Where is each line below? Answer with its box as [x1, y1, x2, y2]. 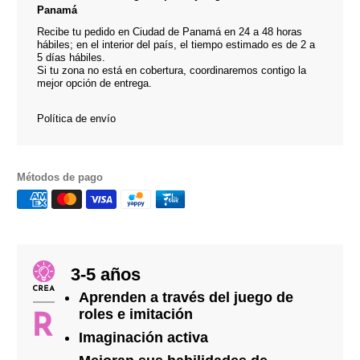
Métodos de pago [17, 171, 104, 184]
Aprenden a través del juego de [79, 289, 294, 306]
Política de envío [37, 112, 117, 125]
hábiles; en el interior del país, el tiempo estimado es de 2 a [37, 39, 316, 51]
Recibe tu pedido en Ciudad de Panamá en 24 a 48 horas [37, 26, 303, 39]
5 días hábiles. [37, 51, 106, 64]
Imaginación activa [79, 329, 209, 346]
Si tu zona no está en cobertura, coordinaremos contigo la [37, 64, 307, 77]
